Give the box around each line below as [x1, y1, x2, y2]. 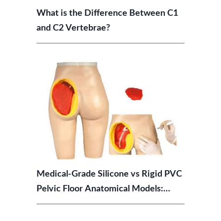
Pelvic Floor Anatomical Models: [37, 184, 163, 193]
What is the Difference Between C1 [37, 8, 178, 18]
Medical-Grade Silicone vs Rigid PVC [37, 169, 182, 179]
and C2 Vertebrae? [37, 23, 110, 33]
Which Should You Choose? [37, 199, 144, 208]
